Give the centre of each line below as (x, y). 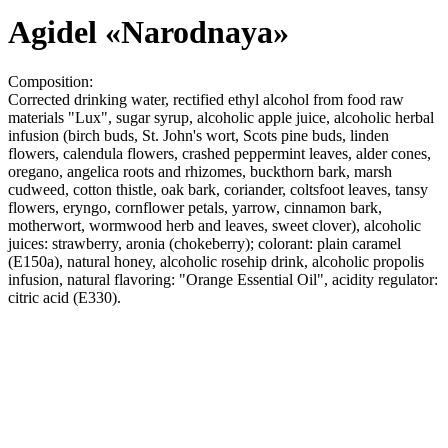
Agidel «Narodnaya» (148, 32)
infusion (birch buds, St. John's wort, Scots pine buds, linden (198, 135)
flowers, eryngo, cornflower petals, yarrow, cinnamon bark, (195, 207)
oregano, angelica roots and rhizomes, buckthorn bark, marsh (200, 171)
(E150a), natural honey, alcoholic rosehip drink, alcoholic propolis (216, 261)
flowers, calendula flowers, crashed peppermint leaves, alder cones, (219, 153)
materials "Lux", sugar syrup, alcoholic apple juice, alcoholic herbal (221, 117)
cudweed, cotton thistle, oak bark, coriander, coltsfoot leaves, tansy (218, 189)
